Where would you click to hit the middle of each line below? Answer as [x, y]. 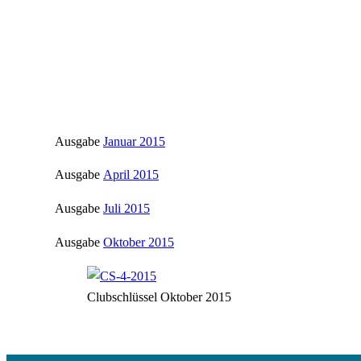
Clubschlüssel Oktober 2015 [159, 297]
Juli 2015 [127, 209]
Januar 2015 [134, 141]
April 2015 [131, 175]
